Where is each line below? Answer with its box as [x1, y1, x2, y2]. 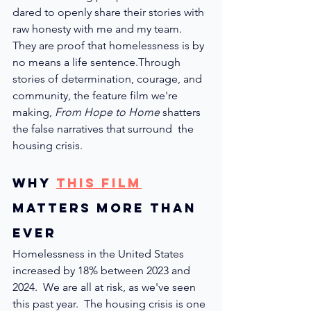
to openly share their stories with [44, 5, 207, 19]
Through [138, 55, 183, 69]
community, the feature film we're [12, 88, 180, 102]
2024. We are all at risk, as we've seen [12, 280, 199, 294]
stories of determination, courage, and [12, 72, 205, 85]
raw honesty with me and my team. [12, 22, 185, 35]
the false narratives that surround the [12, 121, 196, 135]
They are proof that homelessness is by [12, 38, 207, 52]
